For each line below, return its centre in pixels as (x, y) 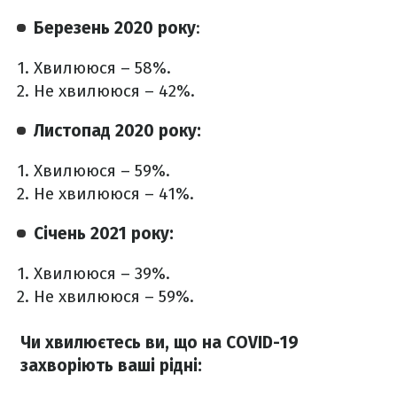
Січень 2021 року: (104, 234)
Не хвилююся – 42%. (114, 91)
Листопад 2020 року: (117, 131)
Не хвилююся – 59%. (114, 297)
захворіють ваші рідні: (111, 365)
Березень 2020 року (115, 28)
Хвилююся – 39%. (102, 274)
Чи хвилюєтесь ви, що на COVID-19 (160, 342)
